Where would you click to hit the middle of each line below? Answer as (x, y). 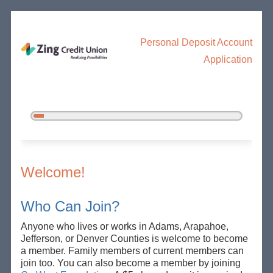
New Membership (59, 163)
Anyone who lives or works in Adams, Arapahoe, (124, 226)
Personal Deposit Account (197, 42)
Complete (54, 126)
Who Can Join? (70, 206)
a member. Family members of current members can (132, 250)
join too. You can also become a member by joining (130, 263)
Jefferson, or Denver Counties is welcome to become (134, 238)
